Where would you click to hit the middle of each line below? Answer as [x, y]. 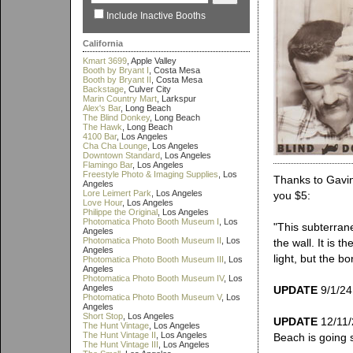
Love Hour [102, 203]
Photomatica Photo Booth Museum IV [153, 278]
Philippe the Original [120, 212]
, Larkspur [176, 98]
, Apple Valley [152, 61]
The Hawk [102, 127]
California [103, 43]
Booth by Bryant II [117, 80]
